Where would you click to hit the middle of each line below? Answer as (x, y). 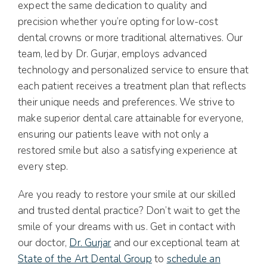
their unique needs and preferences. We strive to (127, 102)
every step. (43, 166)
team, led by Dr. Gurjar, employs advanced (113, 54)
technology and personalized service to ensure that (133, 70)
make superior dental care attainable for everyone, (131, 118)
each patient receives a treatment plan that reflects (132, 86)
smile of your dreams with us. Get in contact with (127, 226)
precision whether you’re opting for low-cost (118, 21)
